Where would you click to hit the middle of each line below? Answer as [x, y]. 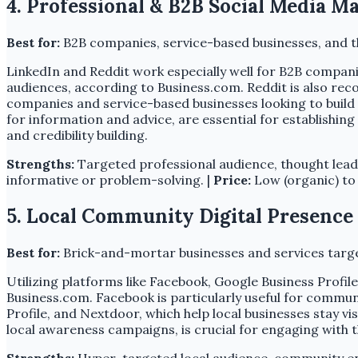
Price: [232, 179]
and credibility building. [77, 135]
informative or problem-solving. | [110, 179]
